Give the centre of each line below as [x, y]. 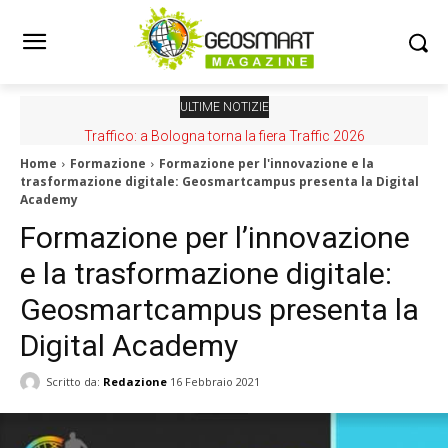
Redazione [135, 381]
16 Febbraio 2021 [215, 382]
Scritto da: [73, 381]
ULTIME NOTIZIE [224, 107]
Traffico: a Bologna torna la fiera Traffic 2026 [224, 136]
